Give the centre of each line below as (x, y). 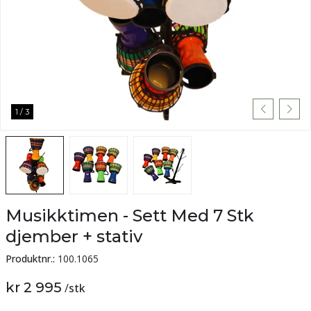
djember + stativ (74, 236)
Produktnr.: (30, 259)
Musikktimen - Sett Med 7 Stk (130, 216)
